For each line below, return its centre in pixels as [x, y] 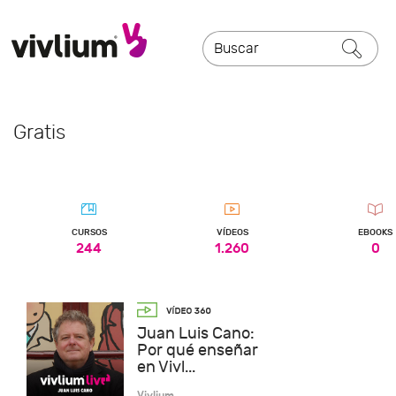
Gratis [39, 132]
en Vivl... [166, 368]
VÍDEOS [232, 232]
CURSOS [89, 232]
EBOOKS [376, 232]
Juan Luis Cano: [196, 334]
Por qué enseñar [198, 351]
